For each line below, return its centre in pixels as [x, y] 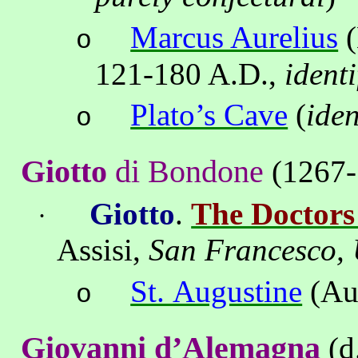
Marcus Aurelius [235, 37]
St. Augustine [217, 291]
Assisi [95, 250]
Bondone [206, 172]
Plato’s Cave [209, 115]
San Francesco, [251, 250]
